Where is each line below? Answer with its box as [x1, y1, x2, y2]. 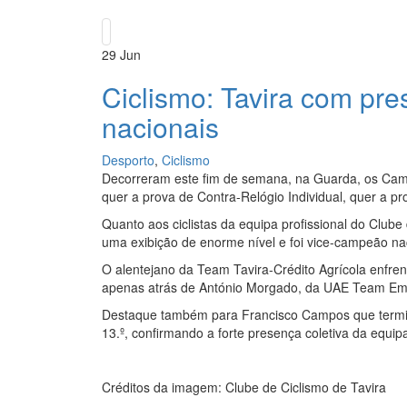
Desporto [102, 151, 154, 170]
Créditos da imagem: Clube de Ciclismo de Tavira [102, 378, 386, 397]
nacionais [102, 107, 219, 147]
